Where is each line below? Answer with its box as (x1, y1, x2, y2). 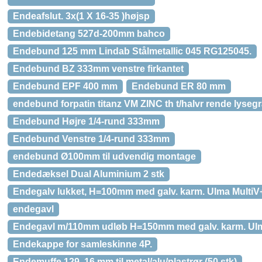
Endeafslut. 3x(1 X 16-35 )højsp (13, 11, 150, 21)
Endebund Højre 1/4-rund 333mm (13, 116, 160, 126)
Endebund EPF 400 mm (13, 81, 118, 91)
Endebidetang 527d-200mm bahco (13, 29, 165, 39)
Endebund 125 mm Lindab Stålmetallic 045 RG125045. (13, 46, 251, 56)
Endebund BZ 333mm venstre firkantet (13, 64, 184, 74)
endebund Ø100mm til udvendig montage (13, 151, 196, 161)
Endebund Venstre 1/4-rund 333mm (13, 134, 170, 144)
